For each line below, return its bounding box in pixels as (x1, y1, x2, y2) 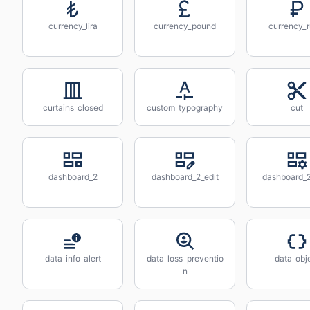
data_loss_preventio (146, 253, 224, 264)
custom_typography (147, 102, 223, 113)
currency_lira (48, 21, 98, 31)
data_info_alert (44, 253, 101, 264)
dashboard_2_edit (151, 172, 219, 182)
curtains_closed (42, 102, 103, 113)
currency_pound (154, 21, 216, 31)
